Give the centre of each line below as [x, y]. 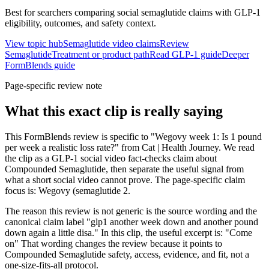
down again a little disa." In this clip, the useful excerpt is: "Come [128, 232]
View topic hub [34, 44]
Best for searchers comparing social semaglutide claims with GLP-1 [133, 13]
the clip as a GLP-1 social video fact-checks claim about [111, 158]
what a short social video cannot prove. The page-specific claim [125, 180]
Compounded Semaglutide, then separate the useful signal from [124, 169]
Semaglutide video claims [111, 44]
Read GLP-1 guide [186, 55]
